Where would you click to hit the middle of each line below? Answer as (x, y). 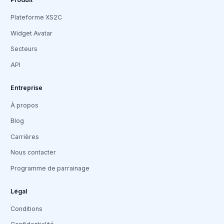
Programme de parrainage (50, 168)
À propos (24, 105)
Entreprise (26, 87)
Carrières (25, 136)
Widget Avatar (31, 33)
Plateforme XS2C (36, 17)
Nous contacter (33, 152)
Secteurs (24, 49)
